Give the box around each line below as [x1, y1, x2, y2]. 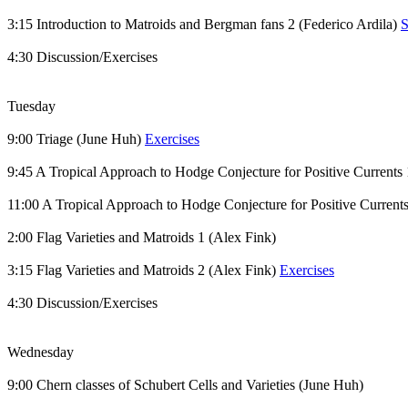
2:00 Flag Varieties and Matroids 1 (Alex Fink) [7, 229, 276, 245]
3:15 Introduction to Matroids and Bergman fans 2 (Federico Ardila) [7, 16, 401, 32]
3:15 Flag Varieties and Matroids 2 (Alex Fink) [7, 262, 280, 278]
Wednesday [7, 344, 74, 360]
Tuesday [7, 98, 56, 114]
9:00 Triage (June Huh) [7, 131, 145, 147]
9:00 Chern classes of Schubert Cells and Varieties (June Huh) [7, 377, 363, 393]
